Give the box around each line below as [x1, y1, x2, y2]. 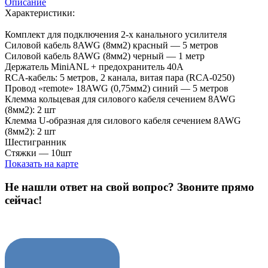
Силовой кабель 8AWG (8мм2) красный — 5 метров [5, 39, 218, 50]
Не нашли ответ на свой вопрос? [5, 180, 177, 193]
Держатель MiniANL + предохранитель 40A [5, 61, 184, 72]
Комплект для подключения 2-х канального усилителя [5, 29, 227, 39]
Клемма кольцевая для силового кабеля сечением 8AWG [5, 93, 236, 104]
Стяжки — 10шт [5, 147, 72, 158]
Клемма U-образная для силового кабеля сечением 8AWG [5, 115, 241, 126]
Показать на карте [5, 158, 78, 169]
